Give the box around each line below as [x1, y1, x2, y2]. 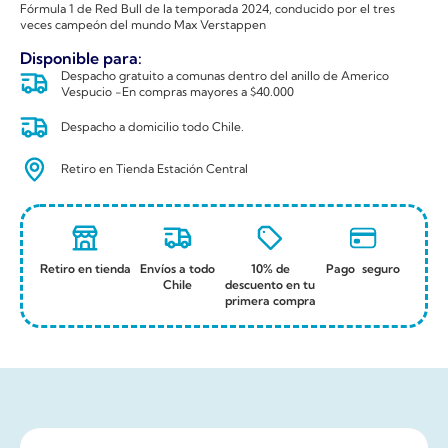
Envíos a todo [140, 260, 216, 276]
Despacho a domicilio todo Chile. [61, 119, 245, 135]
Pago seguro [325, 260, 400, 276]
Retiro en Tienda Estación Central [61, 161, 249, 177]
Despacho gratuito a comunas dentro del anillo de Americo [61, 67, 390, 83]
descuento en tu [225, 276, 316, 292]
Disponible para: [20, 47, 142, 68]
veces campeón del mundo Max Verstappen [20, 17, 266, 33]
